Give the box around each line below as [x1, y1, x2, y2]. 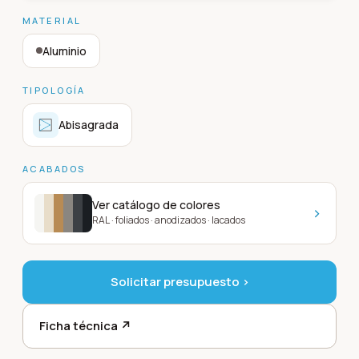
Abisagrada [58, 117, 119, 133]
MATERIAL [22, 14, 82, 26]
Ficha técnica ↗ [39, 317, 131, 334]
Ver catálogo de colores [92, 197, 220, 213]
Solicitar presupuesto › [110, 272, 249, 290]
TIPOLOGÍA [22, 83, 86, 96]
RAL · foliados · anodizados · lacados [92, 213, 245, 228]
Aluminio [42, 42, 87, 58]
